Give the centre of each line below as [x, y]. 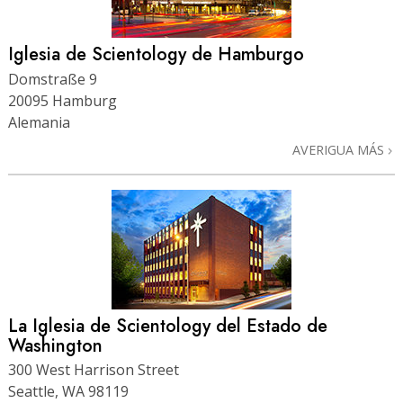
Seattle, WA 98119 [68, 391]
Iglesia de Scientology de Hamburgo [156, 55]
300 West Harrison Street [94, 369]
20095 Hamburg [63, 100]
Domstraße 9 [53, 79]
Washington [55, 345]
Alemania [39, 122]
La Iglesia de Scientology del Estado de [168, 326]
